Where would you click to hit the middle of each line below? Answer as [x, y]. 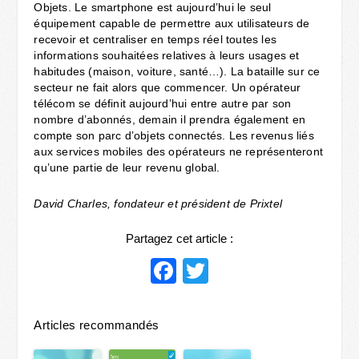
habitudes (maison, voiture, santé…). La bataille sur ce [177, 71]
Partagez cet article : [179, 238]
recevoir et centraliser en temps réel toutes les [155, 39]
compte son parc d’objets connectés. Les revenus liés [174, 135]
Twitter [246, 270]
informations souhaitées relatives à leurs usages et [167, 55]
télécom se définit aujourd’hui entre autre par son [163, 103]
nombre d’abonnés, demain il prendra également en [170, 119]
